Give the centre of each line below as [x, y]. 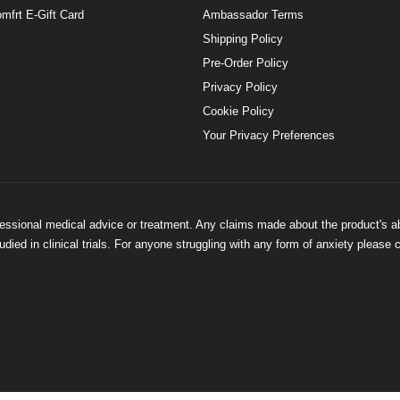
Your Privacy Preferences [269, 136]
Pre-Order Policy [246, 64]
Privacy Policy [241, 88]
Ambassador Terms [254, 16]
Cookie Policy [239, 112]
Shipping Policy [243, 40]
